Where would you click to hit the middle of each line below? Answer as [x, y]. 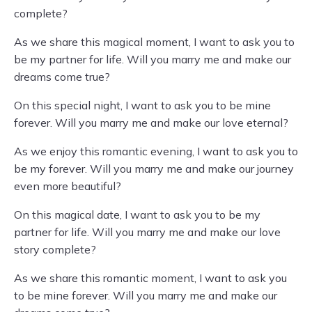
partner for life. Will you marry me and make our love [147, 232]
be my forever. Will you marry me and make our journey [154, 169]
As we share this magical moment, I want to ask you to [154, 42]
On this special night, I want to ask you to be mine [142, 105]
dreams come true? [62, 77]
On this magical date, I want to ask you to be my [137, 214]
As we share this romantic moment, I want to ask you [150, 278]
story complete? [55, 249]
